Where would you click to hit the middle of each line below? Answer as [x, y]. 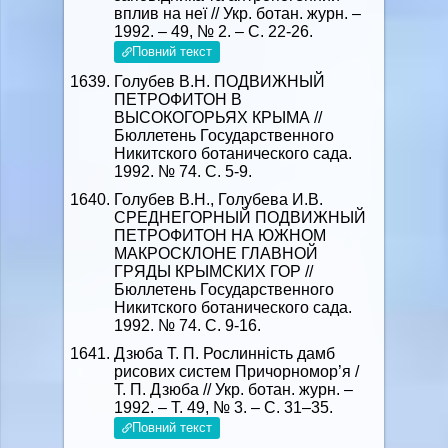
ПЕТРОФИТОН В [178, 99]
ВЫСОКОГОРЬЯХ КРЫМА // [218, 117]
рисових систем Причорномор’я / [236, 371]
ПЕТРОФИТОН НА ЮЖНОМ [220, 235]
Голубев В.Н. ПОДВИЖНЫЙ [219, 81]
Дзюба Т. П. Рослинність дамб [224, 353]
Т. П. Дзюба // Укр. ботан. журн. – [233, 389]
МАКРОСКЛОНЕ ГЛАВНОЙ [216, 253]
